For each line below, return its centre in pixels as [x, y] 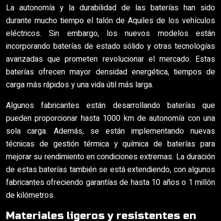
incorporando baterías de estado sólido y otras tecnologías [110, 46]
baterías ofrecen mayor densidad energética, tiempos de [110, 72]
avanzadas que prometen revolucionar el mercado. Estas [110, 59]
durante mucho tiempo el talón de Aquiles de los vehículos [110, 21]
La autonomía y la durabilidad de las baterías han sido [110, 8]
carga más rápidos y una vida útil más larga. [80, 85]
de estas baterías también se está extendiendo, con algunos [110, 170]
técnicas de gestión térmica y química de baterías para [110, 144]
